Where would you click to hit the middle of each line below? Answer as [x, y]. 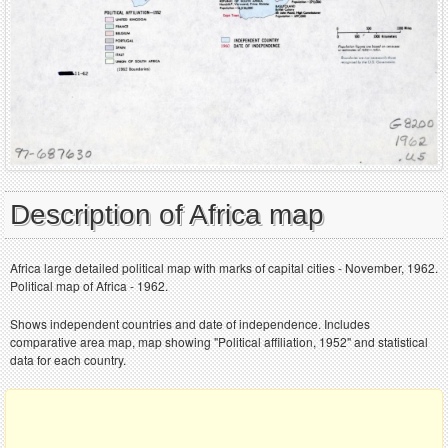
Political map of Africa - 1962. [89, 286]
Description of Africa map [167, 215]
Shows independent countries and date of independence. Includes [190, 324]
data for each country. [68, 360]
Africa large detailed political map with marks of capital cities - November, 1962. [224, 268]
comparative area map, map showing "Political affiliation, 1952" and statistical [219, 342]
